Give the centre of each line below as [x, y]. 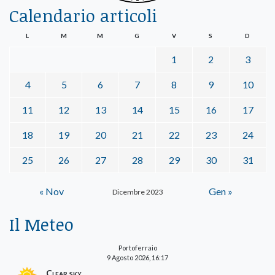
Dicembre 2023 [137, 192]
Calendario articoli [83, 16]
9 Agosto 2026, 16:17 [137, 258]
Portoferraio [137, 248]
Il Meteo [41, 224]
